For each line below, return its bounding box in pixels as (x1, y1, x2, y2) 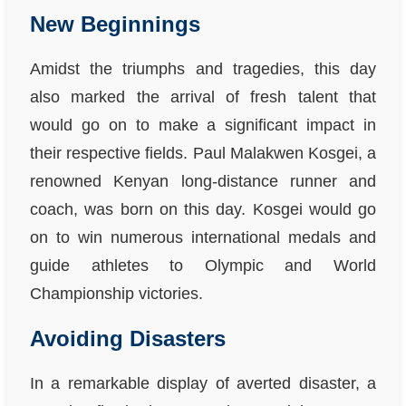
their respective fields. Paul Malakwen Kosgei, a (30, 144, 376, 163)
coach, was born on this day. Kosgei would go (30, 200, 376, 219)
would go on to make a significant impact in (30, 116, 376, 135)
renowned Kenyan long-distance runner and (30, 172, 376, 191)
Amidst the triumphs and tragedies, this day (30, 60, 376, 79)
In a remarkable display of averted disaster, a (30, 374, 376, 393)
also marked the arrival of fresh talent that (30, 88, 376, 107)
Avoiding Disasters (30, 326, 226, 352)
